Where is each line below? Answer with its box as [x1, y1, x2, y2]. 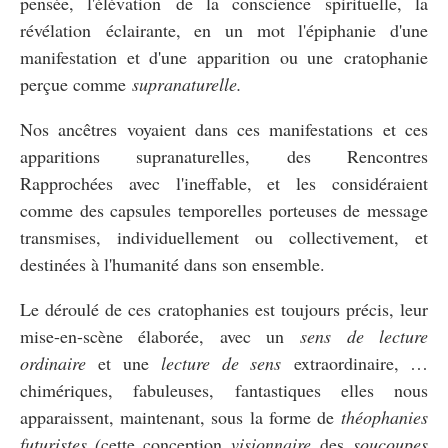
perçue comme [20, 71, 126, 96]
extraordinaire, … [281, 350, 429, 375]
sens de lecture [300, 323, 429, 348]
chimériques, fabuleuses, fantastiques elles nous [20, 377, 428, 402]
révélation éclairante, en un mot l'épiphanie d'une [20, 17, 428, 42]
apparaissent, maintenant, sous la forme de [20, 404, 334, 429]
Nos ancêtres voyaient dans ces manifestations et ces [20, 116, 428, 141]
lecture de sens [160, 350, 282, 375]
